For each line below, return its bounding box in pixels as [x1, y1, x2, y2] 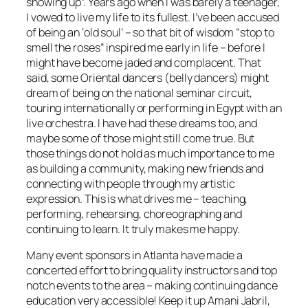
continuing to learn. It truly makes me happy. [26, 221, 240, 236]
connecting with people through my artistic [26, 176, 235, 191]
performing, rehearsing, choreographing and [26, 206, 242, 221]
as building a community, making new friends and [26, 161, 264, 176]
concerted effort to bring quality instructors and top [26, 263, 277, 278]
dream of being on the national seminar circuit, [26, 85, 253, 100]
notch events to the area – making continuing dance [26, 278, 278, 294]
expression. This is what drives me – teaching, [26, 191, 248, 206]
